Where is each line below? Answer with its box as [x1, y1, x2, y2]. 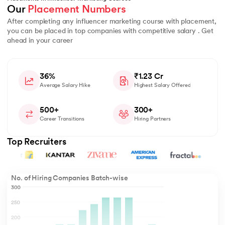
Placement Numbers [28, 5, 126, 16]
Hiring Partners [134, 116, 171, 122]
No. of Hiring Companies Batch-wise [11, 174, 128, 182]
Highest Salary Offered [134, 83, 191, 89]
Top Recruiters [7, 138, 66, 147]
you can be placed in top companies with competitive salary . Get [7, 28, 214, 36]
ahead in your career [7, 37, 73, 45]
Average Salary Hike [39, 83, 90, 89]
